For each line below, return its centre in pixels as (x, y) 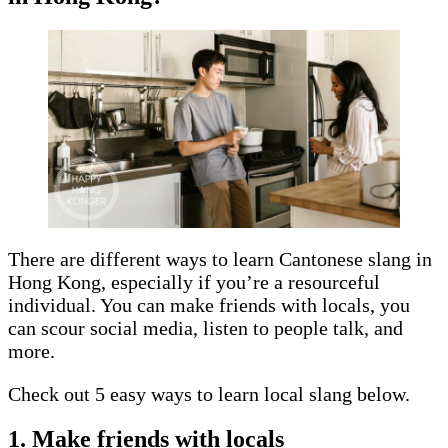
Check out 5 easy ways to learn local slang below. (211, 393)
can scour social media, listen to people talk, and (205, 327)
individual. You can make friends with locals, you (209, 304)
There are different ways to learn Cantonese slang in (220, 258)
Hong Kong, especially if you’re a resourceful (194, 281)
